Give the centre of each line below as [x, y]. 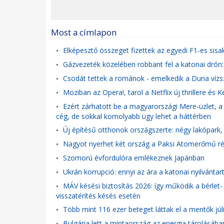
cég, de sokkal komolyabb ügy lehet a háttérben [133, 116]
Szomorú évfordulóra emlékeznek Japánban [134, 158]
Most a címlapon [84, 32]
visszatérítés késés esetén [98, 195]
